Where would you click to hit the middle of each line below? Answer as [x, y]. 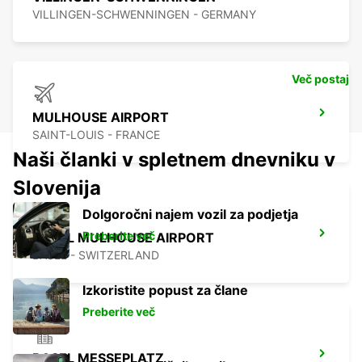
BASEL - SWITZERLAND [96, 255]
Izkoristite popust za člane [165, 290]
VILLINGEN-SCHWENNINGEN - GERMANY [144, 15]
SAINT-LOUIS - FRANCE [96, 135]
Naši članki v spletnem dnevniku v [174, 160]
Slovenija [57, 188]
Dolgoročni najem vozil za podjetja [190, 215]
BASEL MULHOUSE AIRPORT [123, 238]
